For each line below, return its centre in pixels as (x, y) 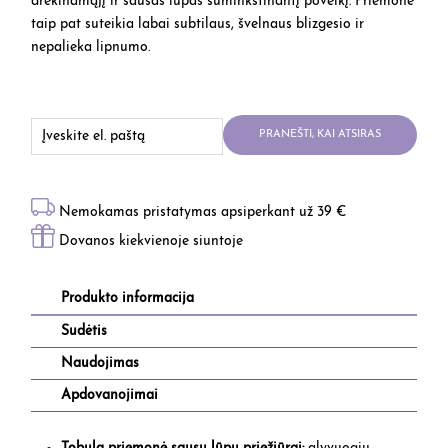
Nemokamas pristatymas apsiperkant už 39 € (201, 213)
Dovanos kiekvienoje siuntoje (149, 242)
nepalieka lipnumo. (91, 48)
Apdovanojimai (110, 396)
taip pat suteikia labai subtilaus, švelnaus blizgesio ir (198, 25)
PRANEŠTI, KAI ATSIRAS (319, 135)
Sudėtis (84, 332)
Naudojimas (100, 364)
